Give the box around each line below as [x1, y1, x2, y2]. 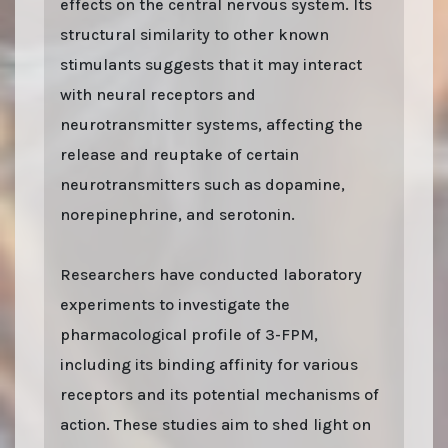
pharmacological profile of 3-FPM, [60, 324, 318, 344]
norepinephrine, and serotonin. [60, 204, 295, 224]
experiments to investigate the [60, 294, 290, 314]
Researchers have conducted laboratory [60, 264, 362, 284]
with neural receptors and [60, 84, 256, 104]
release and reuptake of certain [60, 144, 299, 164]
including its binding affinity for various [60, 354, 358, 374]
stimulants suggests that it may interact [60, 54, 362, 74]
